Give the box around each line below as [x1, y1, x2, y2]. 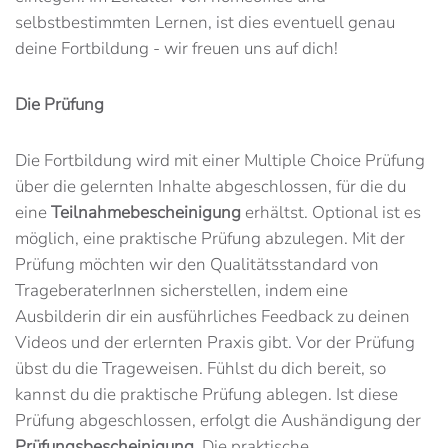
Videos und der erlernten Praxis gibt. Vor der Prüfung [15, 330, 415, 354]
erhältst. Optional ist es [241, 200, 421, 224]
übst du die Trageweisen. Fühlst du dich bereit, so [15, 356, 386, 380]
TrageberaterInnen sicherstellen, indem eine [15, 278, 348, 302]
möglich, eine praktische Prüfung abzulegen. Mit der [15, 226, 405, 250]
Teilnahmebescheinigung [51, 200, 241, 224]
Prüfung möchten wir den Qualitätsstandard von [15, 252, 379, 276]
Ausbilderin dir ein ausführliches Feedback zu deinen [15, 304, 410, 328]
